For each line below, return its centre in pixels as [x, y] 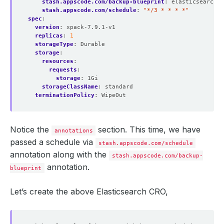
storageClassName [70, 87]
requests [63, 70]
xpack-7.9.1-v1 [91, 27]
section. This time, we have [148, 130]
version [47, 27]
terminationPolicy [65, 95]
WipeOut [114, 95]
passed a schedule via [53, 142]
